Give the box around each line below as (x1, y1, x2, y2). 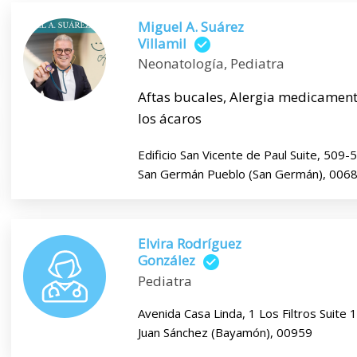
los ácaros (137, 109, 202, 128)
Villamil (137, 34, 186, 53)
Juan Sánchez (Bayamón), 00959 (137, 324, 312, 340)
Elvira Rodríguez (137, 234, 241, 253)
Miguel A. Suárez (137, 18, 244, 36)
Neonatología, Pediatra (137, 54, 284, 73)
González (137, 251, 195, 270)
